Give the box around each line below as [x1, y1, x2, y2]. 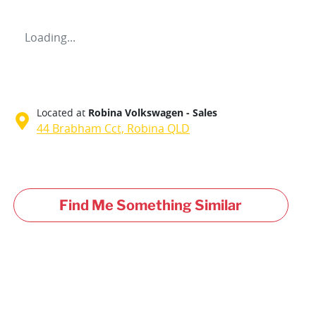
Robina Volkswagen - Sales [88, 105, 217, 119]
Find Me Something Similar [59, 196, 243, 214]
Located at [37, 105, 85, 119]
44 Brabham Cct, [37, 120, 127, 136]
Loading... [25, 29, 75, 45]
